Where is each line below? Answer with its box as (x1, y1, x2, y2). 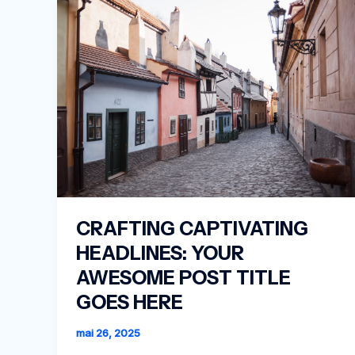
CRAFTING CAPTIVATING (76, 216, 308, 240)
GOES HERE (76, 290, 183, 314)
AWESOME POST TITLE (76, 265, 291, 289)
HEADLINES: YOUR (76, 241, 244, 265)
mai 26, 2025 (76, 326, 140, 339)
